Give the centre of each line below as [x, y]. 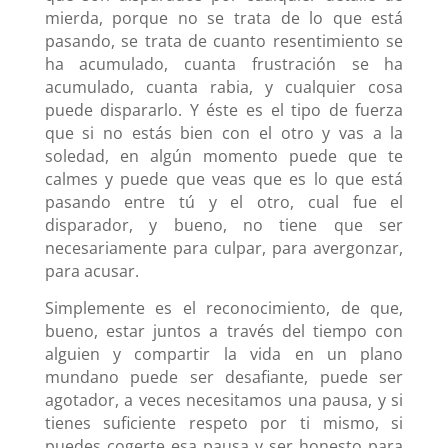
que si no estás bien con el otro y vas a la [224, 132]
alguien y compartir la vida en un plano [224, 353]
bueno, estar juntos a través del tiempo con [224, 330]
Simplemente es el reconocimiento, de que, [224, 307]
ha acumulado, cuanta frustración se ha [224, 63]
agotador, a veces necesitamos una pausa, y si [224, 399]
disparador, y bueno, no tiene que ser [224, 224]
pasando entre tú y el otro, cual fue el [224, 201]
